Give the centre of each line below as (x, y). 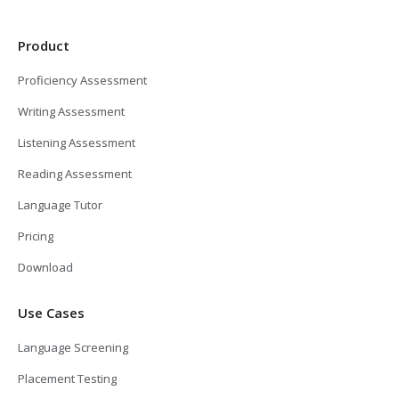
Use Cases (51, 312)
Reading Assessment (75, 173)
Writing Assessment (71, 111)
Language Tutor (60, 204)
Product (44, 45)
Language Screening (73, 347)
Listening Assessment (77, 142)
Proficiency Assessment (82, 80)
